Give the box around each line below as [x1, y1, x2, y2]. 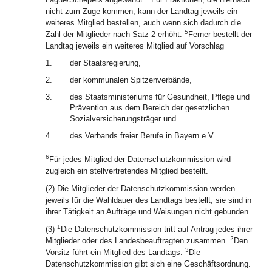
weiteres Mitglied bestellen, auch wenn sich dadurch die [46, 18, 241, 27]
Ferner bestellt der [188, 30, 252, 39]
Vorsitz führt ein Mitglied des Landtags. [46, 248, 185, 257]
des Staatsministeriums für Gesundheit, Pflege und [70, 92, 250, 101]
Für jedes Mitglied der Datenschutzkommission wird [49, 155, 231, 164]
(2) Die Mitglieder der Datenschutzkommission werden [46, 184, 235, 193]
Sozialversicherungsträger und [70, 114, 176, 123]
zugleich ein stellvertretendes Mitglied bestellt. [46, 166, 208, 175]
